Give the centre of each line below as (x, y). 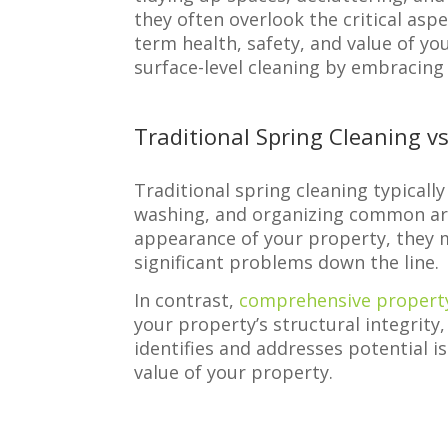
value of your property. (234, 372)
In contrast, (187, 300)
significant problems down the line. (287, 262)
